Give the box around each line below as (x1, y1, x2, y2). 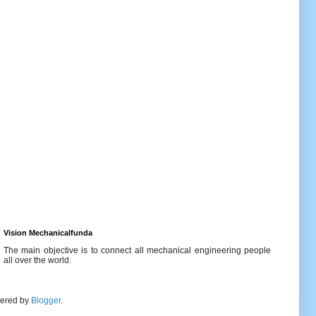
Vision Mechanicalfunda (4, 228, 92, 237)
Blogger (31, 295, 61, 305)
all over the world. (4, 255, 71, 265)
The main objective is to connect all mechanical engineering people (4, 245, 271, 255)
